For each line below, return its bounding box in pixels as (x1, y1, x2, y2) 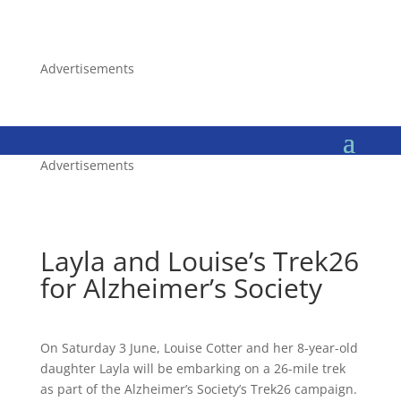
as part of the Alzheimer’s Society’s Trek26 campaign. (39, 380, 357, 397)
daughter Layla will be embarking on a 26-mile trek (39, 360, 346, 377)
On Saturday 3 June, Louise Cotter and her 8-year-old (39, 339, 358, 356)
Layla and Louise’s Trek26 (39, 243, 359, 279)
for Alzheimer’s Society (39, 269, 322, 306)
